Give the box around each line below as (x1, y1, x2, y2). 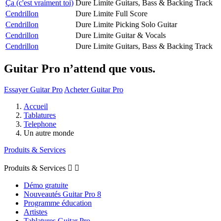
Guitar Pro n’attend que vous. (4, 62, 155, 75)
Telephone (24, 119, 56, 128)
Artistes (24, 207, 47, 216)
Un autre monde (24, 128, 74, 137)
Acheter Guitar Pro (64, 85, 123, 94)
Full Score (115, 9, 147, 18)
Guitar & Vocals (115, 31, 166, 39)
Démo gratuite (24, 181, 68, 189)
